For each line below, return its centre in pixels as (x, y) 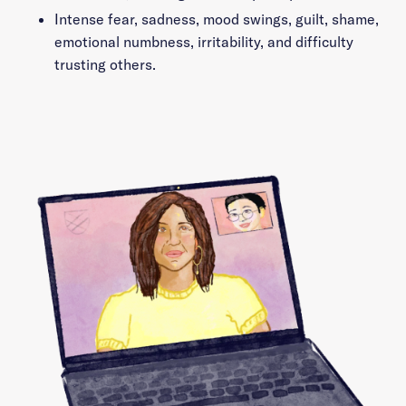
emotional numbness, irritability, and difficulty (204, 42)
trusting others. (105, 64)
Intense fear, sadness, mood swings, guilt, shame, (217, 19)
